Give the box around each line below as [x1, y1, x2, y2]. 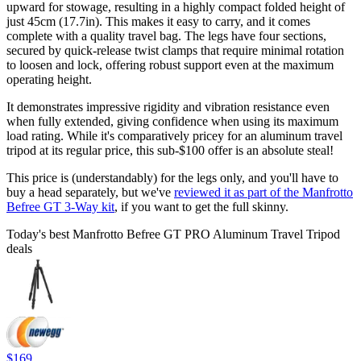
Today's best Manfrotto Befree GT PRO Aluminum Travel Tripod [6, 227, 340, 242]
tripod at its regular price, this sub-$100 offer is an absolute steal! [6, 143, 334, 158]
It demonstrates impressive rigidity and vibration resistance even [6, 100, 330, 114]
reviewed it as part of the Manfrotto [174, 185, 353, 200]
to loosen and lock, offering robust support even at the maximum [6, 58, 334, 73]
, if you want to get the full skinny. [114, 200, 288, 214]
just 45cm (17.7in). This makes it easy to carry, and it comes [6, 15, 310, 29]
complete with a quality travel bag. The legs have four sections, [6, 29, 326, 44]
